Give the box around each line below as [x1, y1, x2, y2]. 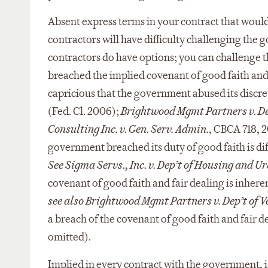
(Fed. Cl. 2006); [48, 105, 121, 118]
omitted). [48, 230, 91, 244]
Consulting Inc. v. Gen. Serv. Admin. [48, 123, 209, 136]
